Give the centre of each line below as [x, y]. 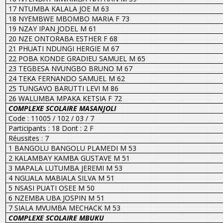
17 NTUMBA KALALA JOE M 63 [58, 8]
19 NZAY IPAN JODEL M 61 [52, 28]
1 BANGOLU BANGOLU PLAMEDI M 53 [72, 148]
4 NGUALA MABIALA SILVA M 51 [61, 178]
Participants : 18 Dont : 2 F [51, 128]
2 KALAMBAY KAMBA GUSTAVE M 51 [69, 158]
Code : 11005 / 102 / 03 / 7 [51, 118]
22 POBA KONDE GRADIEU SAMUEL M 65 [77, 58]
